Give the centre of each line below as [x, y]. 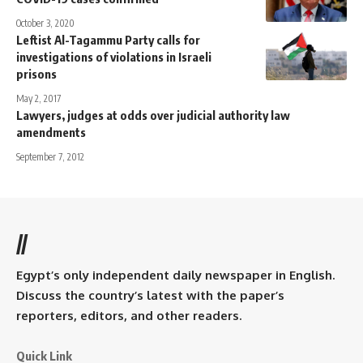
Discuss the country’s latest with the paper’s [150, 295]
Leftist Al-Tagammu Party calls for [108, 39]
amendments [51, 132]
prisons [36, 73]
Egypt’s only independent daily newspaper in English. [175, 275]
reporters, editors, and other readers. [129, 315]
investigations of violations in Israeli [114, 56]
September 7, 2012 [50, 156]
